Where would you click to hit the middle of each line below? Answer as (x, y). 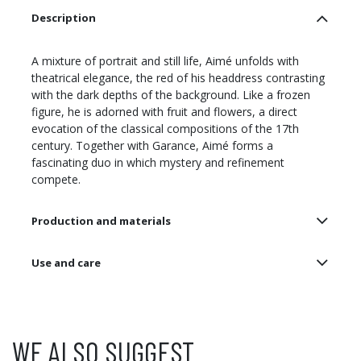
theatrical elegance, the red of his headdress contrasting (178, 77)
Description (64, 18)
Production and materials (101, 221)
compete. (56, 179)
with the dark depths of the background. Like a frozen (171, 94)
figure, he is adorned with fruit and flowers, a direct (164, 111)
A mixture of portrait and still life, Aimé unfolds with (165, 60)
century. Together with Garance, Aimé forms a (152, 145)
